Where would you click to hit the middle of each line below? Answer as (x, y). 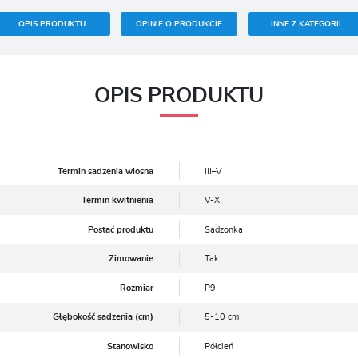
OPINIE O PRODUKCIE (179, 24)
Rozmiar (137, 288)
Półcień (219, 346)
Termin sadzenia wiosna (106, 171)
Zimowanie (131, 259)
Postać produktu (121, 229)
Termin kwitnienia (118, 201)
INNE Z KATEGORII (306, 24)
